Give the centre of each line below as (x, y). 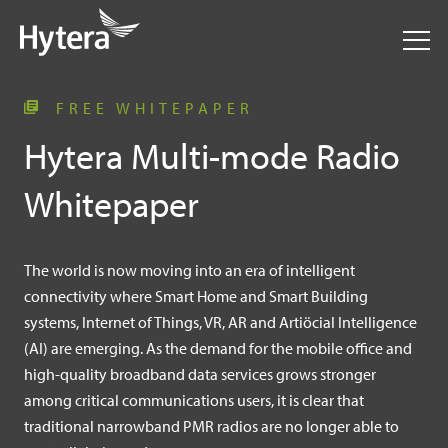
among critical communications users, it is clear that (194, 400)
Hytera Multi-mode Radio (212, 155)
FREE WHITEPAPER (151, 108)
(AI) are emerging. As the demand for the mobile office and (218, 348)
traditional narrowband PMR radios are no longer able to (212, 426)
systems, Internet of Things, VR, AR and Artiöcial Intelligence (221, 322)
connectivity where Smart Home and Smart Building (196, 296)
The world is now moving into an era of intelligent (190, 270)
